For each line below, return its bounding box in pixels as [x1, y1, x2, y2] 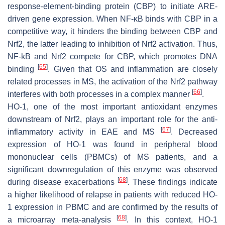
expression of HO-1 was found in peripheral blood [8, 140, 217, 149]
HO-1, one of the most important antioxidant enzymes [8, 102, 217, 111]
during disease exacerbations [8, 178, 118, 187]
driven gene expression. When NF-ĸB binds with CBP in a [8, 15, 217, 24]
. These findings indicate [128, 178, 217, 187]
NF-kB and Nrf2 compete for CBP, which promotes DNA [8, 52, 217, 61]
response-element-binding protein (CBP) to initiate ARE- [8, 2, 217, 11]
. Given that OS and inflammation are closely [48, 65, 217, 74]
